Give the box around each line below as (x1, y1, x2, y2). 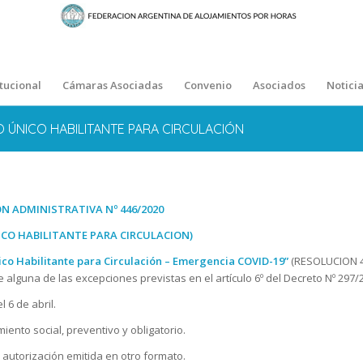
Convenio (183, 78, 232, 92)
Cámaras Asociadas (62, 78, 163, 92)
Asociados (252, 78, 305, 92)
